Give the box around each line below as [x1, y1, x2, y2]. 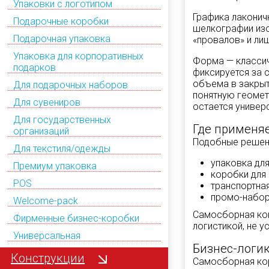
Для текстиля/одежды [13, 142, 110, 154]
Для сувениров [13, 96, 80, 108]
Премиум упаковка [13, 160, 97, 172]
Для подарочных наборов [13, 79, 128, 91]
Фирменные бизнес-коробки [13, 212, 139, 224]
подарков [13, 61, 56, 73]
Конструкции [11, 250, 85, 265]
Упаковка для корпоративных [13, 50, 144, 62]
